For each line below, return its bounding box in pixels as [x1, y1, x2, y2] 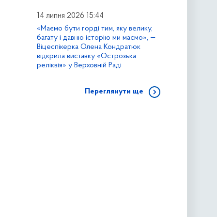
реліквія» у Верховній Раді [36, 62, 122, 70]
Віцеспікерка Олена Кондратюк [36, 43, 140, 51]
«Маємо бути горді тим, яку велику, [36, 25, 153, 33]
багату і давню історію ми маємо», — [36, 34, 155, 42]
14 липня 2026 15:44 [36, 12, 104, 20]
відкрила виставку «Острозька [36, 52, 136, 61]
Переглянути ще [84, 88, 143, 96]
